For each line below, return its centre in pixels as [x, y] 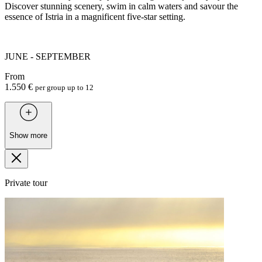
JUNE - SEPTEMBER [48, 57]
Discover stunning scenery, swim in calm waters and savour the [121, 6]
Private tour [26, 183]
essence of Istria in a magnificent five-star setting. [95, 17]
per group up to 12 [64, 88]
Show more [28, 135]
